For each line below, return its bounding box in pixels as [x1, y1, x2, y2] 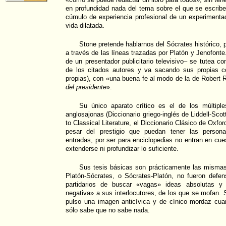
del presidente [66, 83, 106, 91]
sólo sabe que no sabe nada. [66, 206, 150, 214]
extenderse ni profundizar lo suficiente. [66, 145, 179, 152]
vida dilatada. [66, 22, 104, 29]
